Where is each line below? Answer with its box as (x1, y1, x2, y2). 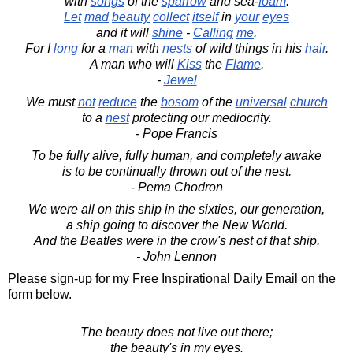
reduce (98, 95, 137, 109)
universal (235, 95, 287, 109)
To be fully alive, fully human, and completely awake (32, 148, 321, 162)
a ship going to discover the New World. (65, 217, 288, 232)
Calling (193, 25, 233, 39)
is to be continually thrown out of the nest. (61, 164, 292, 178)
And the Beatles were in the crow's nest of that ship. (33, 233, 320, 247)
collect (153, 9, 189, 24)
